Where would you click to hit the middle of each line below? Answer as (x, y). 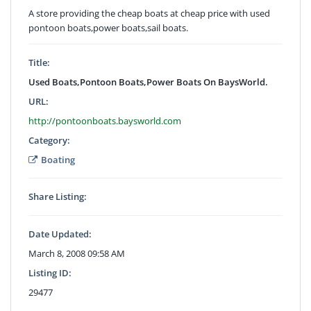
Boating (58, 159)
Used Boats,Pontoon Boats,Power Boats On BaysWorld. (148, 82)
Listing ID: (50, 272)
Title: (39, 62)
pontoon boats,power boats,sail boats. (108, 27)
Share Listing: (58, 196)
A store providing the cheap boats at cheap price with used (149, 13)
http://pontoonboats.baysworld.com (105, 120)
